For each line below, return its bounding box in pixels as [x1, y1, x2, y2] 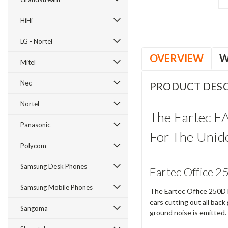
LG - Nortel [20, 37, 52, 45]
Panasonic [20, 121, 50, 129]
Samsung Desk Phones [20, 162, 87, 170]
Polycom [20, 141, 46, 150]
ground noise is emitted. [149, 208, 226, 217]
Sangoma [20, 204, 48, 212]
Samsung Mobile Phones [20, 183, 93, 191]
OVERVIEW [149, 51, 204, 64]
